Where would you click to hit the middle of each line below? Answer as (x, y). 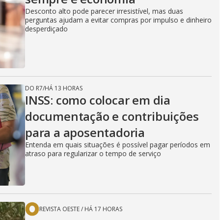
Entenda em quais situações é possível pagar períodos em (118, 145)
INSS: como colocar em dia (98, 100)
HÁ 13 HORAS (64, 88)
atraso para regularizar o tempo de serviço (93, 153)
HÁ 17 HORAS (103, 209)
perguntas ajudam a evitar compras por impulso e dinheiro (118, 20)
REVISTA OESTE (59, 209)
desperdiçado (46, 29)
